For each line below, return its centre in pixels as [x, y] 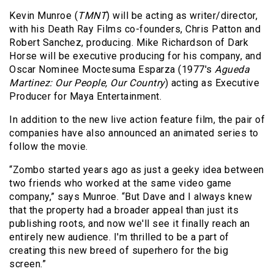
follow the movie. [49, 147]
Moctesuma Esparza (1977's [148, 70]
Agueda [232, 70]
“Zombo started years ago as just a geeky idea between [137, 170]
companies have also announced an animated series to [134, 133]
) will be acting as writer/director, [182, 16]
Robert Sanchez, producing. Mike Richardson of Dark [129, 43]
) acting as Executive [212, 83]
